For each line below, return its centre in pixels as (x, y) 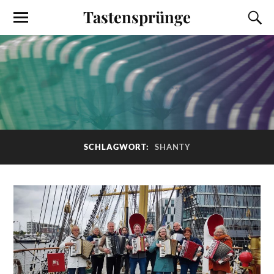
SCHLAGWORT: (117, 147)
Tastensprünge (137, 17)
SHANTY (172, 147)
